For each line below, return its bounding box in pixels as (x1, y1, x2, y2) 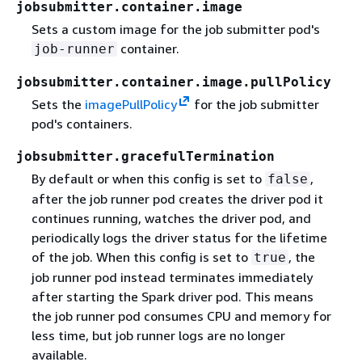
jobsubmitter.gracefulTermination (16, 149, 275, 165)
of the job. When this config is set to (31, 249, 251, 266)
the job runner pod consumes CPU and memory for (31, 308, 331, 325)
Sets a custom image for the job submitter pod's (31, 21, 320, 37)
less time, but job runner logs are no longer (31, 327, 285, 344)
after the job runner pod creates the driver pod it (31, 191, 323, 208)
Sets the (31, 96, 85, 113)
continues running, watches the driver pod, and (31, 210, 311, 227)
